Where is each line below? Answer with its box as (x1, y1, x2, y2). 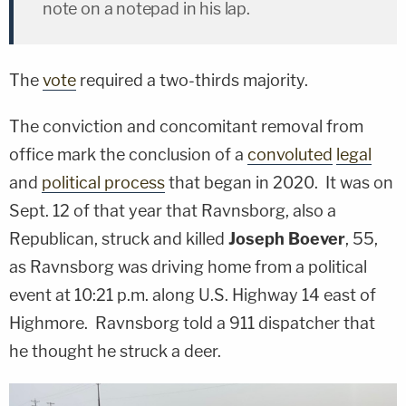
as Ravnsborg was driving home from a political (9, 256, 367, 276)
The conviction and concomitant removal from (9, 116, 363, 136)
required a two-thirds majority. (76, 70, 308, 90)
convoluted (247, 144, 333, 164)
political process (42, 172, 165, 192)
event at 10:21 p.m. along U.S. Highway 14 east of (9, 285, 376, 304)
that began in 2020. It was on (165, 172, 393, 192)
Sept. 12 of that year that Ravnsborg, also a (9, 200, 336, 220)
